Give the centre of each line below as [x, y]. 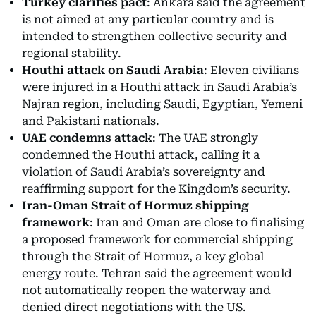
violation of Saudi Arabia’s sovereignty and [144, 172]
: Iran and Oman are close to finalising [197, 223]
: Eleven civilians [251, 71]
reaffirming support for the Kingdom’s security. [156, 189]
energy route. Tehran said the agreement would [157, 274]
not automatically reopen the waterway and [146, 291]
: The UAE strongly [205, 138]
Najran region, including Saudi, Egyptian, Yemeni [162, 104]
